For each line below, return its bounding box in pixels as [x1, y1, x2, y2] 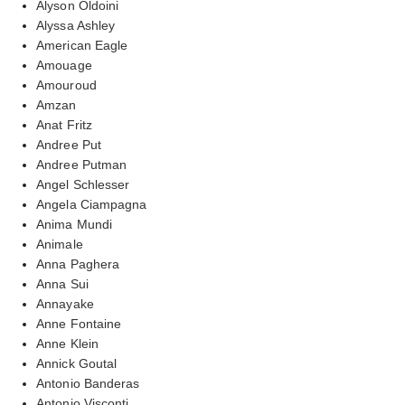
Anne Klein [36, 335, 99, 351]
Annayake [36, 296, 94, 311]
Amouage [36, 57, 92, 72]
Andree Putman [36, 156, 127, 172]
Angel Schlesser [36, 176, 130, 192]
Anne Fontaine [36, 316, 122, 331]
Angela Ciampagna [36, 196, 147, 212]
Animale [36, 236, 83, 251]
